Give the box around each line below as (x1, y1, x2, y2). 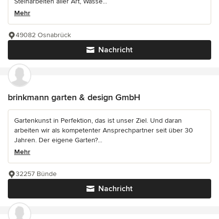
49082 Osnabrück (16, 31, 71, 40)
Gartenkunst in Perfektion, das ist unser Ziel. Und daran (14, 116, 182, 125)
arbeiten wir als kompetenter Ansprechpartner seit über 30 (14, 126, 193, 135)
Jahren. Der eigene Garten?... (14, 136, 102, 145)
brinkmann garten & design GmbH (8, 92, 140, 103)
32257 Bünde (16, 170, 57, 178)
